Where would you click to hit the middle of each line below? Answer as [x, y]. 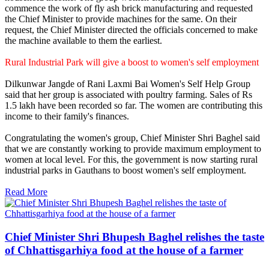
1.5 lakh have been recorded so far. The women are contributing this [134, 106]
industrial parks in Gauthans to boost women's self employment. [125, 171]
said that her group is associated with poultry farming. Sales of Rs [128, 95]
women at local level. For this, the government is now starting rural [131, 160]
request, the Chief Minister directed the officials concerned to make [131, 30]
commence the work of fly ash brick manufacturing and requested [129, 8]
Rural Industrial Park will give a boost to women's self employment [132, 62]
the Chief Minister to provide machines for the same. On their [121, 19]
